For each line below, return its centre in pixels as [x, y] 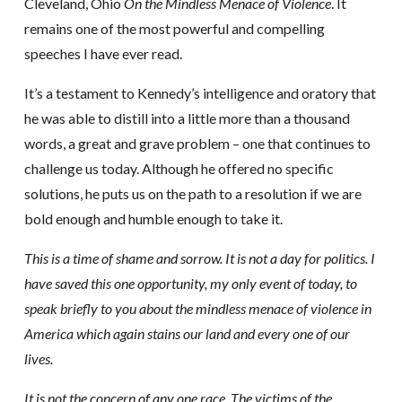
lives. [38, 358]
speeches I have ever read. [103, 53]
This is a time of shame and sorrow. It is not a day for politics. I [199, 258]
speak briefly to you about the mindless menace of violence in [197, 308]
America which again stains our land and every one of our [187, 333]
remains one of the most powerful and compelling [174, 28]
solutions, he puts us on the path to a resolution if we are [192, 193]
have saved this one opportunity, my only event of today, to [190, 283]
